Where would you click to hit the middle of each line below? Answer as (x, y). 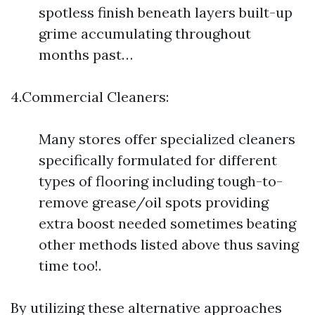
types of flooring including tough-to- (161, 181)
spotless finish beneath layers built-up (166, 12)
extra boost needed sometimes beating (167, 223)
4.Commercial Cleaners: (90, 97)
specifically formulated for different (158, 160)
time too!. (70, 265)
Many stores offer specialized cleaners (167, 139)
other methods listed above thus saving (169, 244)
